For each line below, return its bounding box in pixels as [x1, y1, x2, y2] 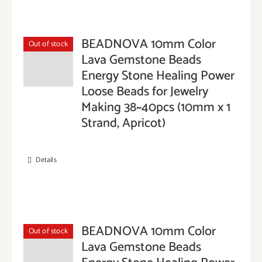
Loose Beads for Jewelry [81, 81, 209, 102]
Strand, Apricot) [81, 113, 166, 134]
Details [36, 154, 57, 166]
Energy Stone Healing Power [81, 65, 235, 87]
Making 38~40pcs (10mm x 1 [81, 97, 231, 118]
